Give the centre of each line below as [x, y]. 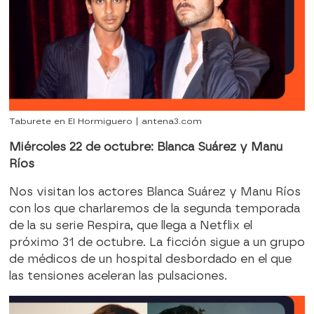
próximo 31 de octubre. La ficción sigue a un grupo [157, 243]
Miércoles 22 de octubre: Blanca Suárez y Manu [145, 147]
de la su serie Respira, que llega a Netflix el [130, 226]
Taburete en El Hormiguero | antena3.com [105, 122]
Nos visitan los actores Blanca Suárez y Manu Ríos [155, 192]
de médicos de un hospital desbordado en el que [150, 259]
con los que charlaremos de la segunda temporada [154, 209]
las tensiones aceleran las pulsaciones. [118, 276]
